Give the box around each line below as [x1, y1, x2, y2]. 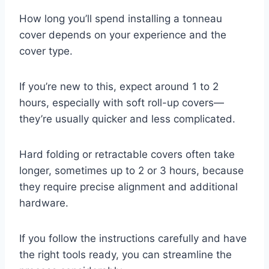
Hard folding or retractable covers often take [19, 148, 235, 160]
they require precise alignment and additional [19, 180, 238, 193]
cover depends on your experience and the [19, 28, 226, 41]
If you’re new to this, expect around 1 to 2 [19, 80, 219, 92]
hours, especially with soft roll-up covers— [19, 96, 224, 109]
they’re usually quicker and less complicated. [19, 112, 235, 125]
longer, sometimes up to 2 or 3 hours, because [19, 164, 244, 177]
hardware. [19, 196, 68, 209]
